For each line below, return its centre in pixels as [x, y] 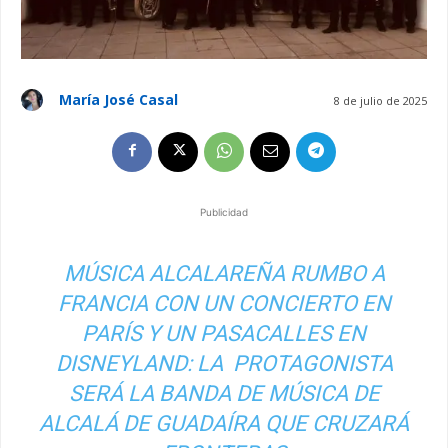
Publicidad [224, 211]
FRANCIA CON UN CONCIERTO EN [224, 303]
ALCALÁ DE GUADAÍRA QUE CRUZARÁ [224, 423]
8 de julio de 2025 [380, 100]
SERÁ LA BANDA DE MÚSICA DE [224, 393]
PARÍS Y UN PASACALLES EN [224, 333]
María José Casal [118, 99]
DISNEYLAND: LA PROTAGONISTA [224, 363]
